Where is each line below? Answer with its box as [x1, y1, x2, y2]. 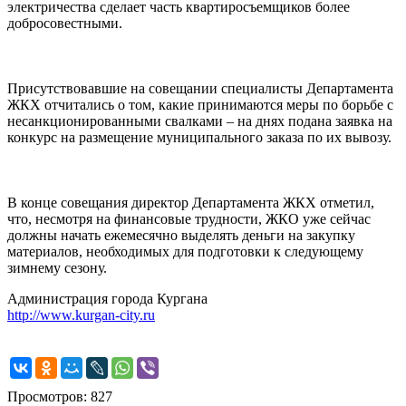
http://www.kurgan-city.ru [7, 307, 155, 324]
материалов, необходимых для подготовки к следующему [7, 244, 363, 260]
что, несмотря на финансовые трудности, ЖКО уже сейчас [7, 211, 371, 227]
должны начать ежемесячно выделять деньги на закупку [7, 227, 355, 244]
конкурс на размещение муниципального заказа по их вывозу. [7, 130, 391, 146]
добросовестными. [7, 15, 122, 32]
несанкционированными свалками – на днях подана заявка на [7, 113, 392, 130]
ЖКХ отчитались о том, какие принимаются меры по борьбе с [7, 97, 393, 113]
